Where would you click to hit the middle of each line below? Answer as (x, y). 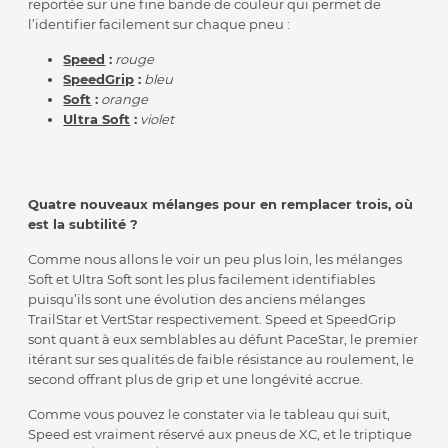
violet (157, 119)
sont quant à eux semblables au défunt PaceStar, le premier (223, 339)
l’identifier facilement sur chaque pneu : (159, 24)
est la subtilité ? (83, 224)
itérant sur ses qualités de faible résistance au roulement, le (221, 359)
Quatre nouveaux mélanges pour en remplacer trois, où (221, 204)
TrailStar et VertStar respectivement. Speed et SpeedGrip (212, 319)
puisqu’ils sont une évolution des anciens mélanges (197, 299)
